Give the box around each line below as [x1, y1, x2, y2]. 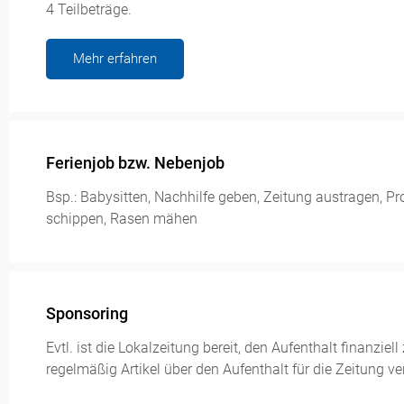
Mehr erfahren [73, 50, 157, 68]
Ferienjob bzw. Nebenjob [46, 153, 225, 173]
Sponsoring [46, 304, 128, 324]
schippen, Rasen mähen [46, 210, 197, 228]
